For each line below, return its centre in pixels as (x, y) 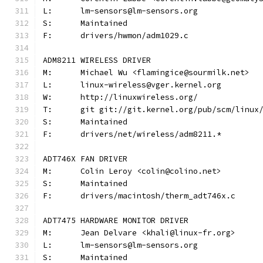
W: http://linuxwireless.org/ (139, 97)
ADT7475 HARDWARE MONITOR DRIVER (116, 220)
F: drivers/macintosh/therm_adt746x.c (158, 196)
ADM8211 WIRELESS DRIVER (97, 60)
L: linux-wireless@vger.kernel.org (151, 85)
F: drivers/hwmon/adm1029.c (134, 36)
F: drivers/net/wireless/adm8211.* (151, 134)
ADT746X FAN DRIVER (85, 159)
